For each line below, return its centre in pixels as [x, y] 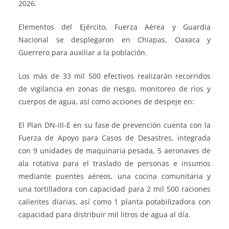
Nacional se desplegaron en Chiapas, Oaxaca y [114, 39]
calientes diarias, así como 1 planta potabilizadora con [114, 201]
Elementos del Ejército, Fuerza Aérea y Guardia [114, 27]
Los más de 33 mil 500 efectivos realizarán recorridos [114, 76]
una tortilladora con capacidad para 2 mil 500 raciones [114, 189]
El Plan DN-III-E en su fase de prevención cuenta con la [114, 125]
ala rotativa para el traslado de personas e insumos [114, 163]
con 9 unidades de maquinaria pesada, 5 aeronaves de [114, 150]
